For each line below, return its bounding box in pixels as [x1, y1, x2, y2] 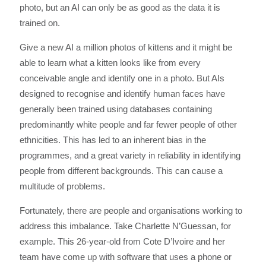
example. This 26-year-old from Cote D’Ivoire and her [19, 236, 225, 247]
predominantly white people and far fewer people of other [19, 119, 237, 130]
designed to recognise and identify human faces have [19, 88, 225, 99]
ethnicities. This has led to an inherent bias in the [19, 135, 206, 145]
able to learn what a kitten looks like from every [19, 58, 201, 68]
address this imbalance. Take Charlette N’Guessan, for [19, 221, 231, 232]
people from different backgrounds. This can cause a [19, 166, 223, 176]
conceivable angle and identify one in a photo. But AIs [19, 73, 224, 84]
